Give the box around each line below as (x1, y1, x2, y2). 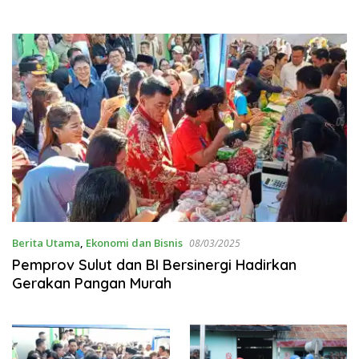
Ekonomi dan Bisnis (86, 236, 183, 251)
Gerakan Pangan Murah (12, 274, 171, 293)
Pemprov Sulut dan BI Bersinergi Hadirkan (12, 256, 296, 275)
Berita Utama (12, 236, 80, 251)
